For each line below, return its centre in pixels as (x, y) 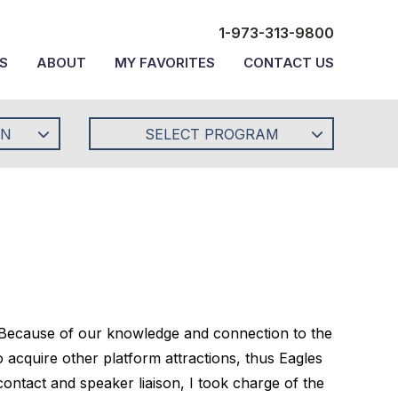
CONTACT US (289, 63)
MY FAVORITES (165, 63)
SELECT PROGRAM (211, 134)
